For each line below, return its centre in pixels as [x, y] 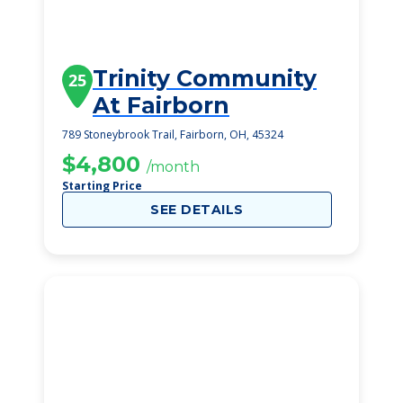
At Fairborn [161, 105]
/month [173, 167]
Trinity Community [205, 78]
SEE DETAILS [197, 210]
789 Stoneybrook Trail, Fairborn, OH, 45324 [173, 134]
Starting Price [102, 186]
